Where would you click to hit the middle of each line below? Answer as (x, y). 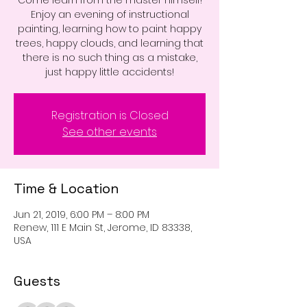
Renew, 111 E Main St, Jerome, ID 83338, (103, 228)
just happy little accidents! (110, 72)
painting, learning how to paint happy (110, 29)
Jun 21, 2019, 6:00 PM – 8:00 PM (82, 214)
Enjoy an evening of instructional (110, 14)
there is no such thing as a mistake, (110, 58)
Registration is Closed (110, 115)
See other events (110, 132)
